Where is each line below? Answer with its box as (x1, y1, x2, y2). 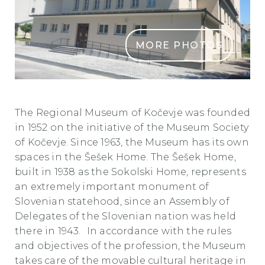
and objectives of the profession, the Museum (15, 240, 247, 251)
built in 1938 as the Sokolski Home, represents (15, 166, 246, 177)
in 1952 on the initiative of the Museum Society (15, 121, 248, 133)
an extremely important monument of (15, 180, 209, 192)
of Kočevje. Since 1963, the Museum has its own (15, 136, 249, 148)
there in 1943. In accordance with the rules (15, 225, 232, 237)
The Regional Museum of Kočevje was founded (15, 106, 250, 118)
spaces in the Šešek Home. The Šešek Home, (15, 151, 236, 163)
